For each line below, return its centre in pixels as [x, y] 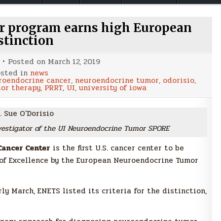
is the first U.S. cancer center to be [117, 148]
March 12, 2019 [74, 62]
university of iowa [112, 88]
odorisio [179, 81]
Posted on [28, 62]
